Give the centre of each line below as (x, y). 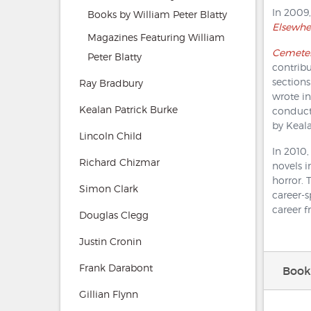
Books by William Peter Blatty (157, 14)
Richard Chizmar (119, 162)
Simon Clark (109, 188)
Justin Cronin (110, 241)
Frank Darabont (116, 267)
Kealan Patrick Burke (128, 109)
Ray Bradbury (111, 83)
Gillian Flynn (109, 294)
